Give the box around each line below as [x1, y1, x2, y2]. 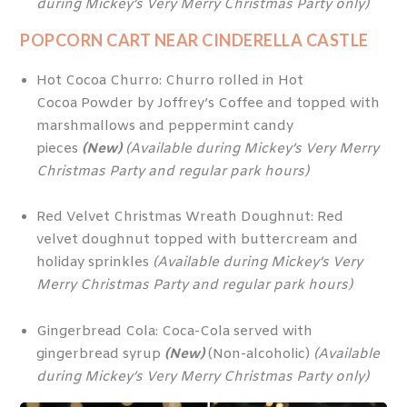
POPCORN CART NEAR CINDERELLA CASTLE [20, 30, 372, 51]
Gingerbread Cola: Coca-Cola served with [35, 322, 313, 341]
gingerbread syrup [35, 344, 164, 363]
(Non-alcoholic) [207, 344, 313, 363]
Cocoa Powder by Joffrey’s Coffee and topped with [35, 94, 380, 113]
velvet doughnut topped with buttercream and [35, 231, 358, 250]
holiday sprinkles [35, 253, 153, 273]
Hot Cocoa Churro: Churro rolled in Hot [35, 71, 303, 90]
